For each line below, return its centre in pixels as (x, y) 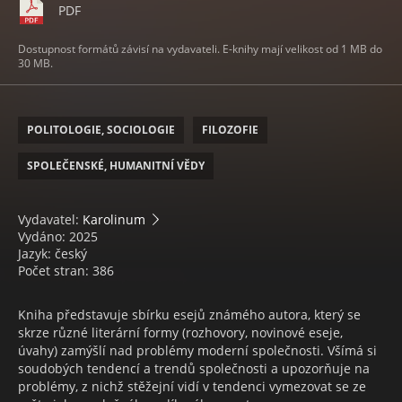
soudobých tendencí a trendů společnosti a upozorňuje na (194, 369)
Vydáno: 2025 (58, 237)
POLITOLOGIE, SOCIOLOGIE (101, 130)
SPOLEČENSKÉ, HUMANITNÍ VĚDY (116, 166)
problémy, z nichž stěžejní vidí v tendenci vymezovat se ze (192, 387)
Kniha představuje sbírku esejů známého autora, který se (189, 315)
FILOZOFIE (230, 130)
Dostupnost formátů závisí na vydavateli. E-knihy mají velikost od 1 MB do (200, 49)
